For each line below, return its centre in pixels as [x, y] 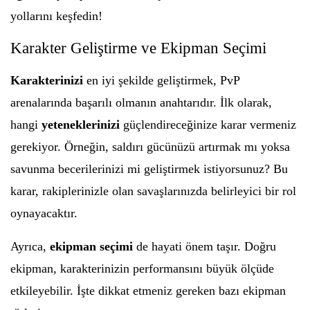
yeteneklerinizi [81, 125]
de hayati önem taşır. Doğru [204, 246]
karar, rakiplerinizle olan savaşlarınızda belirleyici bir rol [153, 191]
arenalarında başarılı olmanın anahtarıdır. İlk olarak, [141, 102]
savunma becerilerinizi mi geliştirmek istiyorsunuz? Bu [149, 169]
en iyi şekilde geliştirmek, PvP [161, 80]
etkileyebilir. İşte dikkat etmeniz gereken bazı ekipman [148, 291]
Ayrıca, [30, 246]
